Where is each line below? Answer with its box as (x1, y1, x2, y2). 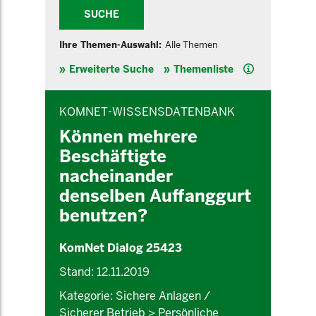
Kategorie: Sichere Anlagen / (59, 288, 210, 303)
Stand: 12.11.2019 (59, 265, 150, 279)
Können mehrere (59, 126, 197, 147)
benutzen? (59, 205, 147, 226)
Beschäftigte (59, 145, 166, 167)
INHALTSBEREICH (44, 89, 111, 99)
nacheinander (59, 165, 173, 187)
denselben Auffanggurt (59, 185, 251, 207)
